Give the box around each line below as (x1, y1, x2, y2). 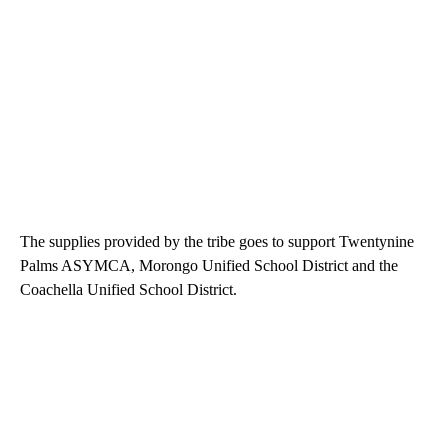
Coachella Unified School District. (20, 281, 237, 299)
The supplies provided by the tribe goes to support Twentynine (20, 233, 414, 251)
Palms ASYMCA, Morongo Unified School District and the (20, 257, 398, 275)
